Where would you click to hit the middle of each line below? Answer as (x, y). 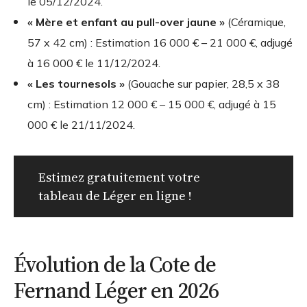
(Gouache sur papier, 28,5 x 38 (202, 84)
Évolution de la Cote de (115, 265)
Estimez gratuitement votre (119, 177)
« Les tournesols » (76, 84)
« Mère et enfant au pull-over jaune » (126, 22)
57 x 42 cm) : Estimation (90, 43)
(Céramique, (255, 22)
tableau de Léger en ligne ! (115, 196)
